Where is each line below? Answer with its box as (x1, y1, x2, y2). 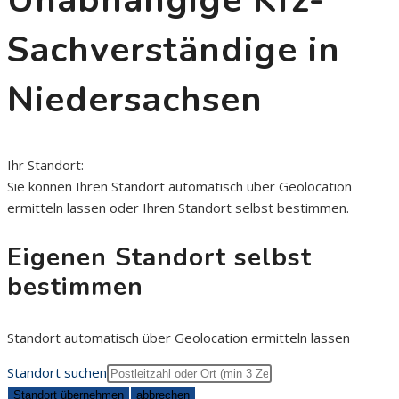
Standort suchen (7, 363, 107, 382)
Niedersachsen (7, 76, 263, 125)
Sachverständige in (7, 26, 340, 75)
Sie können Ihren (7, 177, 111, 196)
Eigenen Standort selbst (7, 240, 312, 275)
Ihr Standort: (7, 156, 84, 175)
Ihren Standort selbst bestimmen (142, 199, 346, 217)
